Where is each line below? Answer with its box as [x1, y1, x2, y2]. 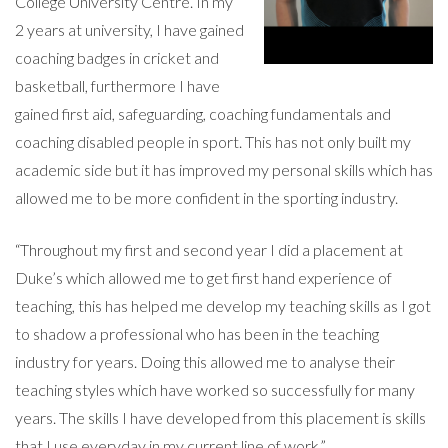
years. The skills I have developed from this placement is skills [15, 407, 426, 427]
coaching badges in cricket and [15, 47, 219, 67]
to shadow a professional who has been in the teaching [15, 323, 379, 343]
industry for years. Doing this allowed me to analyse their [15, 351, 395, 371]
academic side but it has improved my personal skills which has [15, 159, 433, 179]
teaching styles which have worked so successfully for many [15, 379, 415, 399]
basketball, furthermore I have [15, 75, 220, 95]
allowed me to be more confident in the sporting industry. [15, 187, 398, 207]
